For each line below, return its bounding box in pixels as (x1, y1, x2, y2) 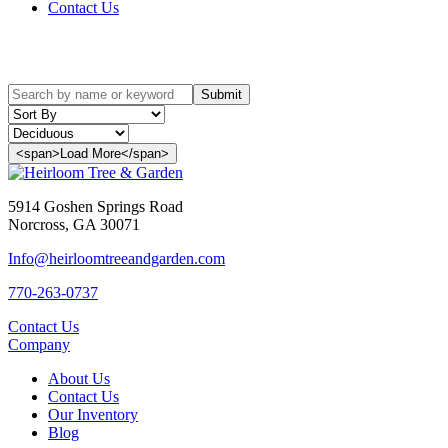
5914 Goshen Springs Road (8, 197, 183, 215)
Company (8, 335, 70, 353)
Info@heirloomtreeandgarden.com (8, 249, 225, 267)
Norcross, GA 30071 (8, 215, 140, 233)
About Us (48, 369, 110, 387)
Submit (201, 86, 242, 102)
